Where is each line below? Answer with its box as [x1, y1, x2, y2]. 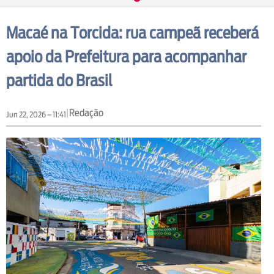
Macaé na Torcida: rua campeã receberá [6, 23, 259, 42]
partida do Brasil [6, 70, 113, 90]
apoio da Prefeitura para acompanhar [6, 46, 246, 66]
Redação [69, 106, 103, 119]
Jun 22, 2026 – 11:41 [6, 109, 66, 119]
